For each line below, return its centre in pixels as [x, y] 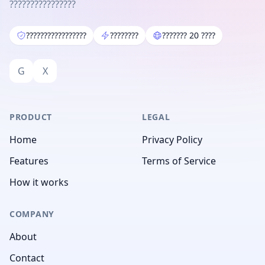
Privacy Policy [172, 140]
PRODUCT [31, 117]
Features [29, 161]
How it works [39, 182]
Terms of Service [179, 161]
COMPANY [32, 214]
